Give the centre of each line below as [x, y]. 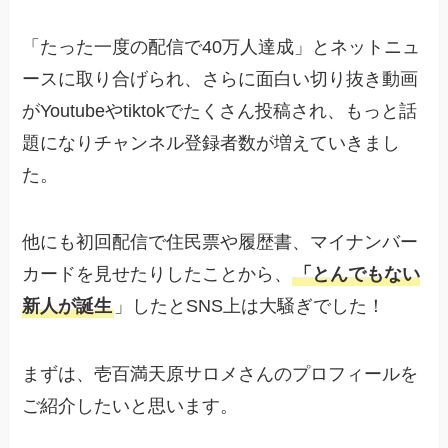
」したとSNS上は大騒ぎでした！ [250, 306]
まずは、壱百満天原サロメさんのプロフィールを [220, 374]
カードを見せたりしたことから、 [157, 274]
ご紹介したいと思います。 [130, 406]
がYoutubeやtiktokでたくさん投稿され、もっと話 [220, 110]
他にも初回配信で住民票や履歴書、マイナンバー [220, 242]
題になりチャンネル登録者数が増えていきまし [211, 142]
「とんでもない [357, 274]
